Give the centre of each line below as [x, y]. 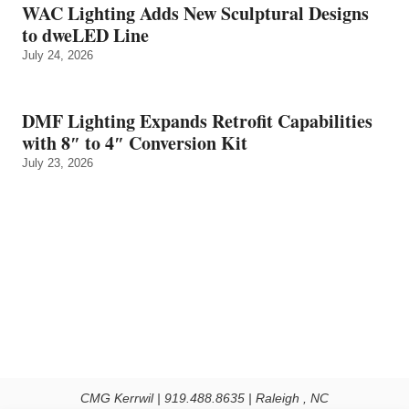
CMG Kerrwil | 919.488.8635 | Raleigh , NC [204, 398]
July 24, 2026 [58, 55]
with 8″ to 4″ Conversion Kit [135, 142]
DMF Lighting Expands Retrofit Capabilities [197, 121]
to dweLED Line [85, 35]
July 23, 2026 [58, 163]
